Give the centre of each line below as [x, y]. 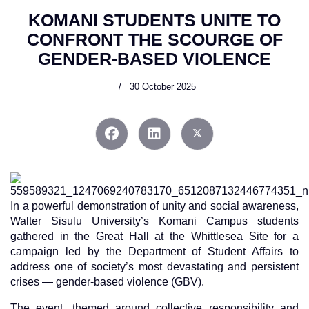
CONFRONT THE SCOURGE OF [154, 39]
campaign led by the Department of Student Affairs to [154, 252]
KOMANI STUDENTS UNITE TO [154, 20]
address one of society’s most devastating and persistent [154, 267]
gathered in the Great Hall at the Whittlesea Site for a [154, 237]
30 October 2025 [163, 87]
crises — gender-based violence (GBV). [107, 282]
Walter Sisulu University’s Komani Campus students [154, 221]
